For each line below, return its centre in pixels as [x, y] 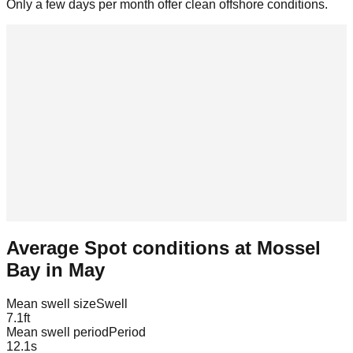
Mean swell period [58, 332]
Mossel [289, 247]
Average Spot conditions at [132, 247]
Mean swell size [51, 303]
